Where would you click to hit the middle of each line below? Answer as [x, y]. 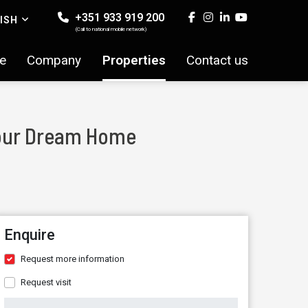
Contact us [217, 60]
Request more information [73, 259]
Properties [134, 60]
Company [54, 60]
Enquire [30, 235]
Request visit [46, 282]
